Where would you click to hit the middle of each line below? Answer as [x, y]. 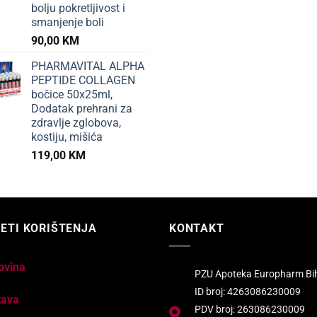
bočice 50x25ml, [72, 95]
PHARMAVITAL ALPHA [88, 67]
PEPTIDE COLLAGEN [83, 81]
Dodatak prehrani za [82, 109]
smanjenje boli [68, 23]
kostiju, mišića [67, 137]
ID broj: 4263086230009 [248, 292]
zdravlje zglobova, [76, 123]
